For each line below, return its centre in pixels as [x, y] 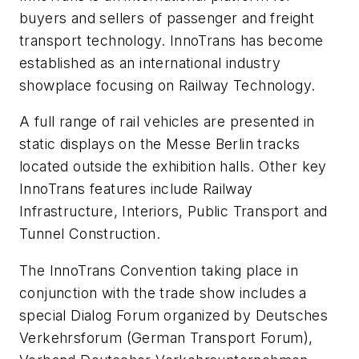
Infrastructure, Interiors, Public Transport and [173, 212]
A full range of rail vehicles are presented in [167, 122]
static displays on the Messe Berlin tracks [160, 144]
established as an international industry [150, 63]
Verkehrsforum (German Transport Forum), [166, 337]
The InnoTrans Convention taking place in [159, 270]
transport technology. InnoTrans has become [171, 40]
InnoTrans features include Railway [136, 189]
